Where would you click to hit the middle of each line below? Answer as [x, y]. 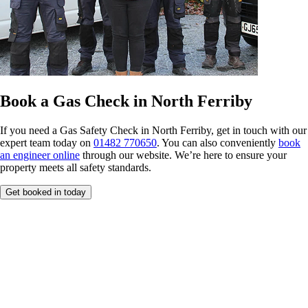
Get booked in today [46, 192]
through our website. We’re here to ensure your [183, 155]
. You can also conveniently [218, 143]
